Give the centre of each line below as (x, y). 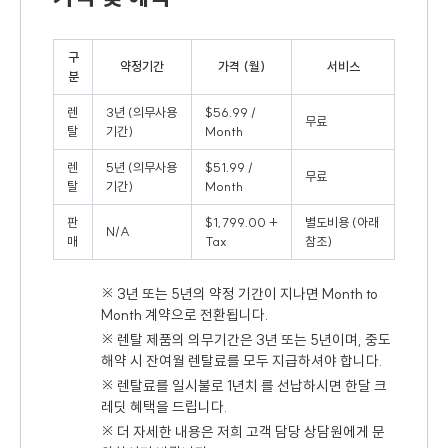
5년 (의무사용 (141, 167)
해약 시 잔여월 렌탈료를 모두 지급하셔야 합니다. (241, 361)
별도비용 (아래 (341, 222)
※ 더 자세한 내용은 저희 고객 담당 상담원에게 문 (243, 432)
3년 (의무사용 (141, 112)
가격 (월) (241, 66)
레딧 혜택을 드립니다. (164, 407)
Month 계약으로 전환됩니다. (184, 315)
